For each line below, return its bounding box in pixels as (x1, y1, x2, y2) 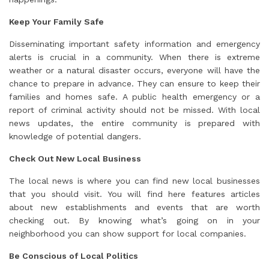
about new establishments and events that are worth (9, 202, 260, 213)
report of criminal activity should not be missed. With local (9, 105, 260, 115)
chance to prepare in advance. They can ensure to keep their (9, 79, 260, 89)
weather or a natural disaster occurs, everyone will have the (9, 65, 260, 76)
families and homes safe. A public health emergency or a (9, 92, 260, 102)
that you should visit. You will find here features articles (9, 189, 260, 199)
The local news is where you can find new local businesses (9, 176, 260, 186)
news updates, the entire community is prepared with (9, 118, 260, 128)
